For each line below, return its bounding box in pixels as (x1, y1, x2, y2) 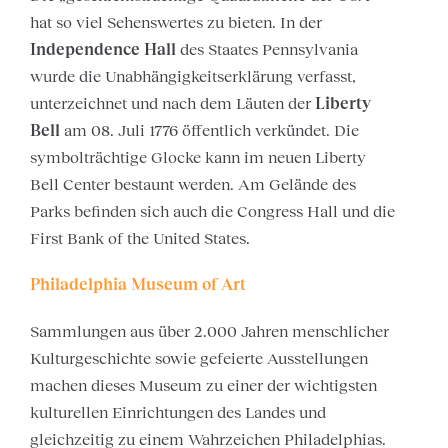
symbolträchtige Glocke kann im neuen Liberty (30, 147, 366, 166)
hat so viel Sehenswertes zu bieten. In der (30, 12, 322, 31)
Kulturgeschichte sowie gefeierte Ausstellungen (30, 348, 368, 367)
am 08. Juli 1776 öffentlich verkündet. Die (60, 120, 359, 139)
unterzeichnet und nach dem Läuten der (30, 93, 315, 112)
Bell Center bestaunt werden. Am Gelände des (30, 174, 356, 193)
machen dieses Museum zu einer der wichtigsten (30, 375, 377, 394)
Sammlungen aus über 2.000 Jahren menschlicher (30, 321, 389, 340)
